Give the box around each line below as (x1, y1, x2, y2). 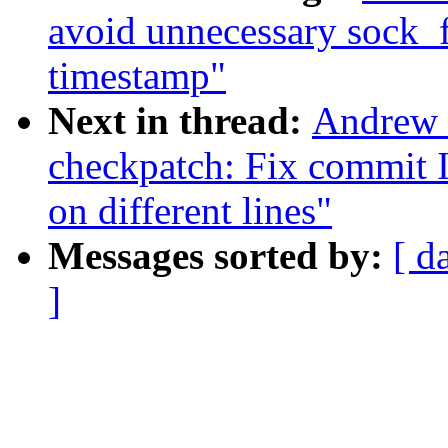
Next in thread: (48, 99, 312, 143)
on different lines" (48, 189, 332, 233)
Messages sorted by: (48, 234, 393, 278)
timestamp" (48, 54, 226, 98)
